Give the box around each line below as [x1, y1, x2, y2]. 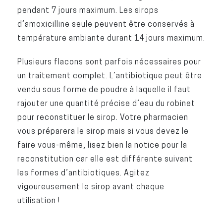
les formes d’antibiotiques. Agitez [17, 168, 150, 177]
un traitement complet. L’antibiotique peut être [17, 71, 202, 80]
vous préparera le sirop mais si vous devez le [17, 126, 189, 135]
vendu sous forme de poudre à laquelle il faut [17, 85, 191, 94]
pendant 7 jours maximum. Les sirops [17, 5, 159, 14]
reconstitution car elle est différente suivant [17, 154, 193, 163]
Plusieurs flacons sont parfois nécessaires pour [17, 57, 201, 66]
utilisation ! [17, 196, 60, 205]
